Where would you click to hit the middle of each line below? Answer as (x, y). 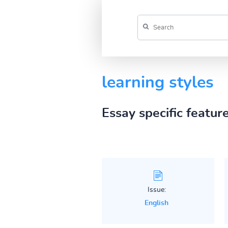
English (157, 203)
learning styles (158, 82)
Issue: (156, 190)
